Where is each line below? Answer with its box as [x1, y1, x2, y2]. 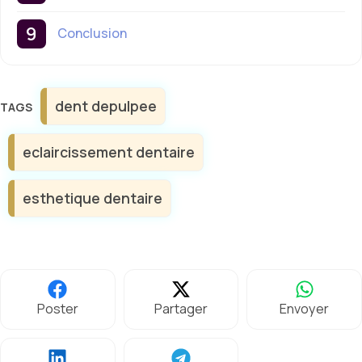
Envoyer [280, 299, 330, 318]
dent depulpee [55, 95, 157, 116]
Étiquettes [32, 86, 88, 103]
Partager [154, 299, 208, 318]
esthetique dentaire [23, 187, 162, 208]
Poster [36, 299, 78, 318]
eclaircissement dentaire [23, 141, 195, 162]
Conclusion [57, 24, 127, 43]
